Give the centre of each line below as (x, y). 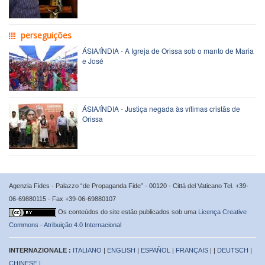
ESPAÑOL (156, 250)
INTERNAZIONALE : (41, 250)
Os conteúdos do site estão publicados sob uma (128, 211)
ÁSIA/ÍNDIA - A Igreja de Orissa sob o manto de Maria (168, 50)
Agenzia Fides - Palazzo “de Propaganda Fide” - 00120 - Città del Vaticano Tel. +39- (129, 185)
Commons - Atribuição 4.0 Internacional (65, 224)
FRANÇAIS (192, 250)
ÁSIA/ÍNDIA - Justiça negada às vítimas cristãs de (161, 108)
